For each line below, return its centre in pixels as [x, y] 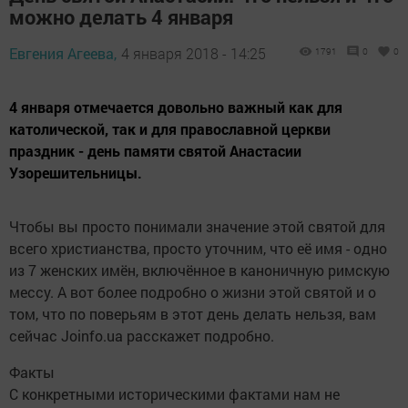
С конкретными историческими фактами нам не [174, 393]
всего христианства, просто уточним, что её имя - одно [198, 248]
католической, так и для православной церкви [170, 128]
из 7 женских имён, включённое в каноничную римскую [199, 270]
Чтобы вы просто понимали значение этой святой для [197, 226]
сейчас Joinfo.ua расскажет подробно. [142, 335]
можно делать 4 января [121, 16]
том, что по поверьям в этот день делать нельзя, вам [193, 313]
